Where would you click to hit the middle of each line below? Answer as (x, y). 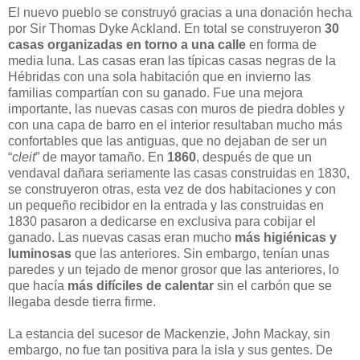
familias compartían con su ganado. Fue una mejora (155, 92)
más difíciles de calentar (141, 285)
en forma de (281, 44)
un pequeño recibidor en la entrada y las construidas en (166, 205)
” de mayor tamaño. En (101, 157)
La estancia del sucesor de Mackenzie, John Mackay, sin (169, 333)
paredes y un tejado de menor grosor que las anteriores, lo (174, 269)
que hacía (38, 285)
